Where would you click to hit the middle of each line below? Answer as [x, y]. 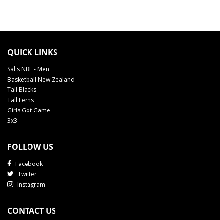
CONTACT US [32, 211]
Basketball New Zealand [41, 80]
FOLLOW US [30, 147]
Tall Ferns [21, 100]
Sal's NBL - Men [28, 69]
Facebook [28, 164]
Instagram [30, 185]
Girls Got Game [29, 110]
